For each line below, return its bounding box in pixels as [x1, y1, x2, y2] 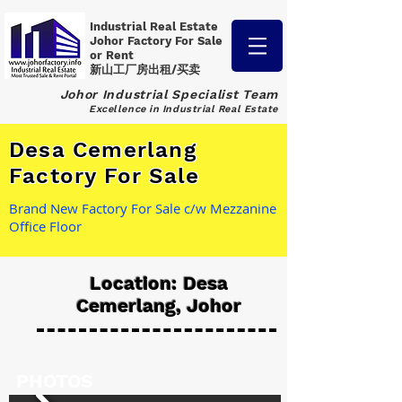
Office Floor [9, 217, 82, 235]
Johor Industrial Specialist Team [59, 87, 278, 101]
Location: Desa [90, 272, 228, 294]
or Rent [90, 48, 137, 62]
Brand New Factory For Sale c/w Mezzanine [9, 199, 276, 217]
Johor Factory [90, 34, 175, 48]
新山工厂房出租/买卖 [90, 63, 200, 76]
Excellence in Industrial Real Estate [89, 103, 278, 115]
